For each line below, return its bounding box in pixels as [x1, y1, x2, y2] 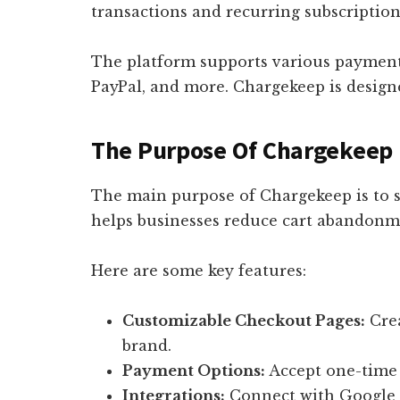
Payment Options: [122, 361, 265, 379]
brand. [122, 336, 171, 354]
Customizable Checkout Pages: [122, 311, 365, 329]
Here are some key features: [91, 261, 306, 279]
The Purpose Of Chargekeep [91, 133, 393, 166]
